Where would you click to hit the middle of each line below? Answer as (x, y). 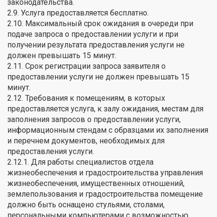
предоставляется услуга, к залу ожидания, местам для (105, 108)
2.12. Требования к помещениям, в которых (86, 98)
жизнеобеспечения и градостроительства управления (105, 172)
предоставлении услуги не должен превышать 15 (98, 77)
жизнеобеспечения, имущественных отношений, (96, 183)
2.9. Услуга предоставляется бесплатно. (78, 13)
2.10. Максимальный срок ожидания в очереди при (100, 23)
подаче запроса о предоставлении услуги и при (93, 34)
